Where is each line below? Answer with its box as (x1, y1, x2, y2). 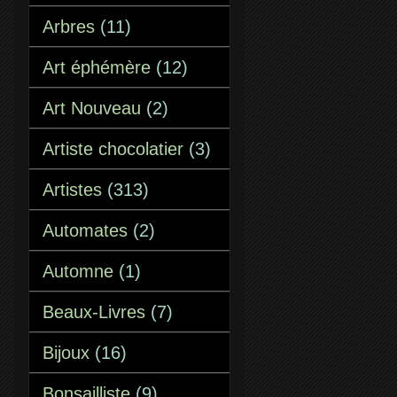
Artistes (43, 180, 102, 199)
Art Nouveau (43, 98, 141, 118)
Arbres (43, 17, 95, 36)
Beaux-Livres (43, 302, 145, 322)
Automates (43, 221, 128, 240)
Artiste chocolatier (43, 139, 183, 159)
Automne (43, 261, 113, 281)
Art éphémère (43, 58, 151, 77)
